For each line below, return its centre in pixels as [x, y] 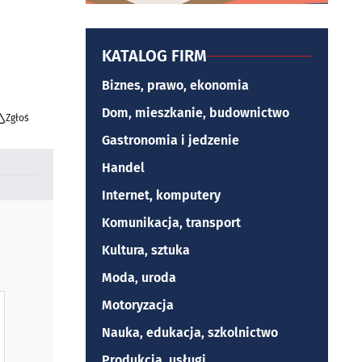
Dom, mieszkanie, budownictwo [196, 113]
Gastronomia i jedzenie [170, 140]
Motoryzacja [138, 305]
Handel [123, 168]
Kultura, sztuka [146, 250]
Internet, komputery [161, 195]
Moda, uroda [139, 278]
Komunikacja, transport [171, 223]
